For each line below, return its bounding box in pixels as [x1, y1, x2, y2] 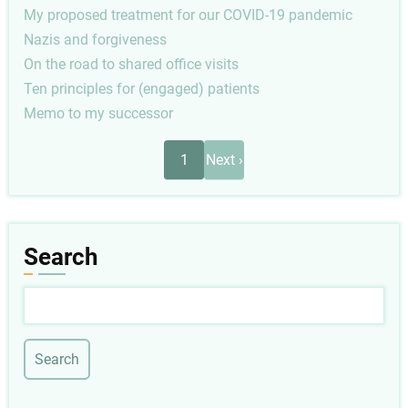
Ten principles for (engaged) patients [24, 79, 260, 97]
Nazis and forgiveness [24, 30, 167, 48]
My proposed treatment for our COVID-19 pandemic [24, 5, 352, 24]
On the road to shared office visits [24, 55, 239, 73]
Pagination [24, 142, 107, 164]
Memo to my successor [24, 104, 173, 122]
